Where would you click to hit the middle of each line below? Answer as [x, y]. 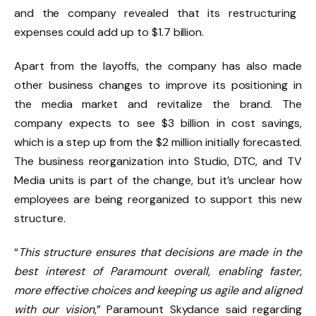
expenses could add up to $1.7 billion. [109, 32]
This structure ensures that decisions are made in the [160, 252]
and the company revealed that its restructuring [156, 13]
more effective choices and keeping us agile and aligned [158, 290]
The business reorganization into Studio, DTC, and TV [158, 162]
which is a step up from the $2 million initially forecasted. [158, 142]
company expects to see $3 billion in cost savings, [158, 123]
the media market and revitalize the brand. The [158, 104]
